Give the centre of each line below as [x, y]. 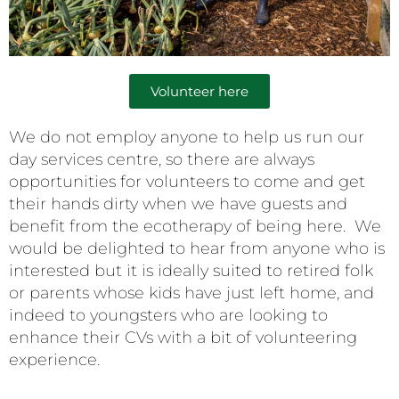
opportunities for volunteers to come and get [187, 181]
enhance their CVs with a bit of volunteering [183, 337]
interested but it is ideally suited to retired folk [191, 270]
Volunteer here [199, 91]
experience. [54, 359]
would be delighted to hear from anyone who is [197, 248]
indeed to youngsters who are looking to [168, 315]
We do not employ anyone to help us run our [187, 137]
